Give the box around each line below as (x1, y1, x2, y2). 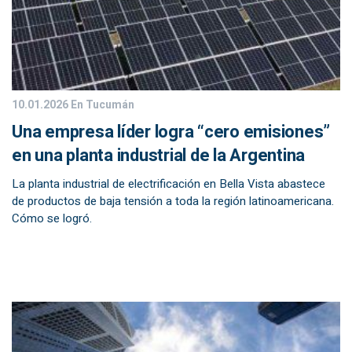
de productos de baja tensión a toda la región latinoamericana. (12, 192, 334, 210)
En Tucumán (68, 97, 134, 113)
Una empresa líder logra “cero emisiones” (12, 119, 330, 145)
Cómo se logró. (12, 210, 92, 227)
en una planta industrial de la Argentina (12, 143, 305, 168)
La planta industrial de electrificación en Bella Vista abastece (12, 175, 325, 192)
